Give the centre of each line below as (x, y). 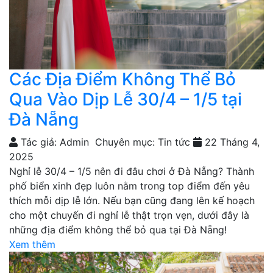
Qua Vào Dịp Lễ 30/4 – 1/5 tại (126, 99)
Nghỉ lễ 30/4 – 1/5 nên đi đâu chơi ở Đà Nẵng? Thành (132, 171)
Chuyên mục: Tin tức (141, 142)
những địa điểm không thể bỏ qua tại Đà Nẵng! (118, 229)
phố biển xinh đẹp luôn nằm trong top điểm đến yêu (129, 186)
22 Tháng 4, (231, 142)
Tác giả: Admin (53, 142)
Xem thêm (32, 244)
